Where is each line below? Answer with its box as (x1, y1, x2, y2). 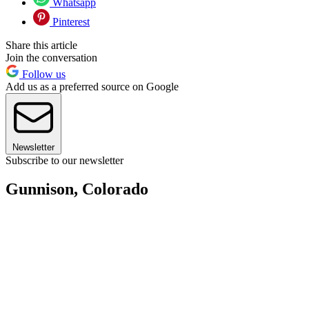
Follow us (19, 68, 66, 80)
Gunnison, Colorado (6, 180, 148, 199)
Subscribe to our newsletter (6, 154, 123, 166)
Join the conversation (6, 51, 97, 63)
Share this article (6, 39, 77, 51)
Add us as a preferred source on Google (6, 80, 179, 92)
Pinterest (50, 15, 90, 28)
